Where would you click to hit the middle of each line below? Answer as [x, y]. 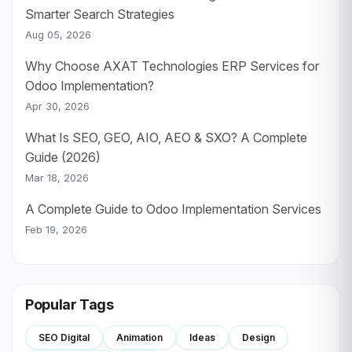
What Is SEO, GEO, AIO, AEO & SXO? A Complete [166, 138]
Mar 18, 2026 [57, 178]
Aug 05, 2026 [58, 35]
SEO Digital [64, 338]
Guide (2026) [63, 158]
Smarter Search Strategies [100, 15]
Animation [139, 338]
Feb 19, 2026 [56, 230]
